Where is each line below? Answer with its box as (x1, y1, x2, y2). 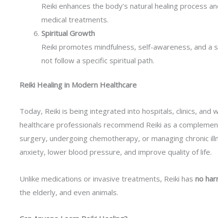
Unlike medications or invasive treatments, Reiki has (19, 173, 195, 183)
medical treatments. (41, 14, 109, 24)
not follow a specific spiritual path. (41, 55, 154, 65)
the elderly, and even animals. (19, 187, 118, 197)
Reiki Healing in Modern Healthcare (19, 80, 137, 90)
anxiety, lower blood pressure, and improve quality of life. (19, 147, 212, 157)
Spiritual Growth (41, 28, 95, 38)
